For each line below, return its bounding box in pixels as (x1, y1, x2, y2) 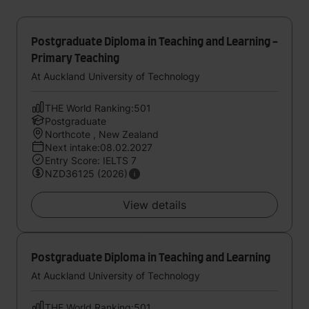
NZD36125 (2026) (45, 168, 128, 179)
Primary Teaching (31, 53, 119, 64)
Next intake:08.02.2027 (45, 141, 152, 153)
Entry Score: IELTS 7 (45, 154, 137, 166)
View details (123, 198, 186, 212)
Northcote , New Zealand (45, 128, 159, 140)
